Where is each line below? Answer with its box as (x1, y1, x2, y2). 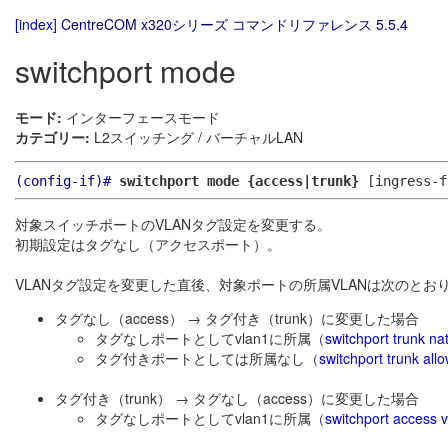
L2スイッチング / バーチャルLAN (90, 127, 303, 148)
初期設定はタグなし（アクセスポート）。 (15, 234, 281, 255)
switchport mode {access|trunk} (119, 173, 367, 190)
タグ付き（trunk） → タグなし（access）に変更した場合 (55, 388, 419, 409)
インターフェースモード (62, 107, 220, 128)
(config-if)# (15, 173, 111, 190)
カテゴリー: (15, 127, 90, 148)
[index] (15, 14, 57, 34)
